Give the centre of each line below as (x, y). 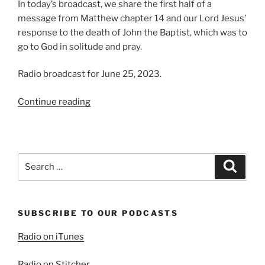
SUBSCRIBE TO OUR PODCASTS (98, 213)
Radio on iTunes (51, 237)
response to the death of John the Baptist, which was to (132, 32)
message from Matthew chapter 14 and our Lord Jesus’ (132, 18)
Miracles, (109, 129)
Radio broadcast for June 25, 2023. (90, 74)
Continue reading (54, 101)
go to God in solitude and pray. (80, 46)
